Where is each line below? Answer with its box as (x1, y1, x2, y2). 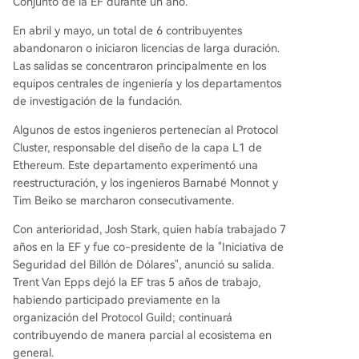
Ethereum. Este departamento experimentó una (13, 159, 258, 171)
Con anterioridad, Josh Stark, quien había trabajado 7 (13, 223, 286, 236)
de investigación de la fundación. (13, 95, 182, 107)
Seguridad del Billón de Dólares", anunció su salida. (13, 258, 274, 271)
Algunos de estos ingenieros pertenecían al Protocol (13, 123, 278, 136)
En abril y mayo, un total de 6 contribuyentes (13, 24, 242, 37)
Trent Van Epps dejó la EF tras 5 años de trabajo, (13, 276, 260, 288)
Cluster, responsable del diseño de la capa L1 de (13, 141, 262, 154)
